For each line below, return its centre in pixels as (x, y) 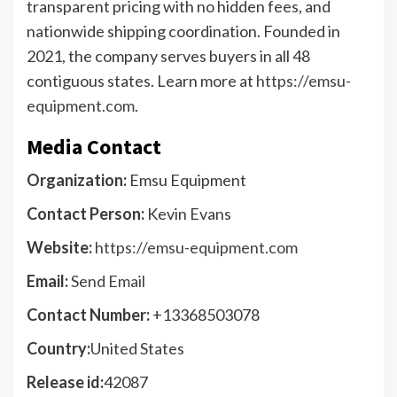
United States (137, 349)
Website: (59, 248)
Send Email (108, 281)
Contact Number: (88, 315)
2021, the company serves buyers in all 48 (168, 56)
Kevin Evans (188, 214)
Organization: (77, 180)
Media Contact (94, 147)
